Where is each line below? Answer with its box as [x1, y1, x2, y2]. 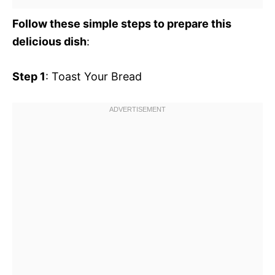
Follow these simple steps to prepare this [12, 17, 231, 30]
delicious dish [12, 34, 87, 48]
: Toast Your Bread [45, 69, 142, 83]
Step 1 [12, 69, 45, 83]
